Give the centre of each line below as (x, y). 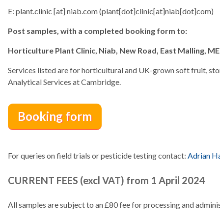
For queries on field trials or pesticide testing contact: (98, 156)
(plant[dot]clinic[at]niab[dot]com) (156, 11)
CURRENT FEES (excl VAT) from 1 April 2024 (107, 180)
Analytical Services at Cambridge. (64, 82)
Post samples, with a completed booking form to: (97, 31)
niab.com (82, 11)
